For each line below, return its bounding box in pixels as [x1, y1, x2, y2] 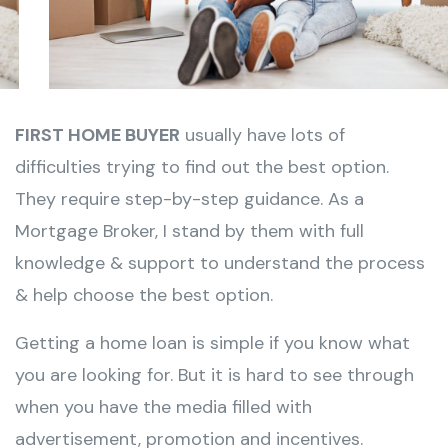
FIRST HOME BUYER [15, 123, 180, 148]
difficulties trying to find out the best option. [15, 155, 389, 180]
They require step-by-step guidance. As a [15, 187, 364, 212]
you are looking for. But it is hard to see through [15, 363, 414, 388]
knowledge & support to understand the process [15, 251, 425, 276]
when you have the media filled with [15, 395, 312, 420]
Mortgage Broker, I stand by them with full [15, 219, 364, 244]
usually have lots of [180, 123, 345, 148]
